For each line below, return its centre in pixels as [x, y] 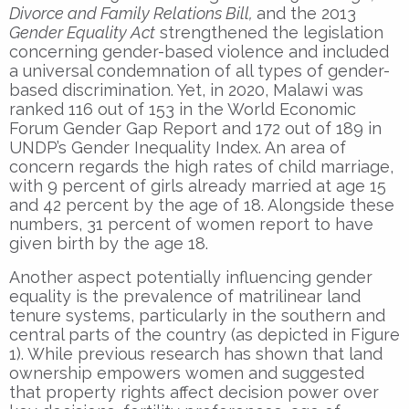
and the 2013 [306, 13]
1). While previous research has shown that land [196, 353]
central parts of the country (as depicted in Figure [204, 334]
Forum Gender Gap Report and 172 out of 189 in [195, 128]
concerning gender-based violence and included [199, 51]
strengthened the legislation [269, 32]
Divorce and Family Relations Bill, [133, 13]
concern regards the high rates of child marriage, [201, 166]
